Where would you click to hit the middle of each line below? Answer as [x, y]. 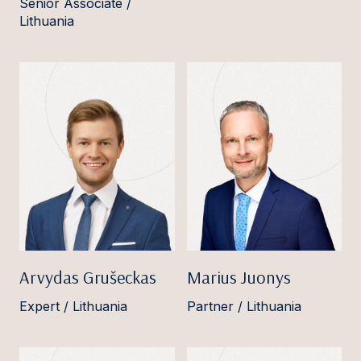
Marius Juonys [239, 278]
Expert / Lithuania [73, 307]
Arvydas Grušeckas [88, 278]
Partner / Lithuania [244, 307]
